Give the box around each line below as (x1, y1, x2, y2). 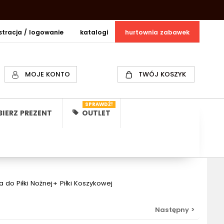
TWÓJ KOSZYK (138, 69, 186, 79)
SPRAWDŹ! (84, 100, 113, 108)
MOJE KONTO (24, 69, 70, 79)
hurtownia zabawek (125, 28, 190, 36)
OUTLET (79, 108, 110, 118)
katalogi (80, 28, 108, 36)
